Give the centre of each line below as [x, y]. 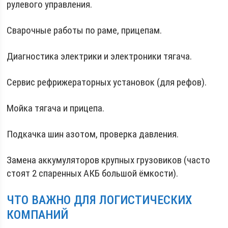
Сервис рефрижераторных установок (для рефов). [107, 82]
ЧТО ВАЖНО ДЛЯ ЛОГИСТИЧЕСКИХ [99, 200]
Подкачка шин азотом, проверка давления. [93, 134]
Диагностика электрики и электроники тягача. [99, 56]
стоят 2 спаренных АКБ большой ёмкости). [93, 173]
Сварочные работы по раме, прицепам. [84, 30]
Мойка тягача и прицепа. [56, 108]
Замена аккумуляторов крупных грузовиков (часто [109, 160]
